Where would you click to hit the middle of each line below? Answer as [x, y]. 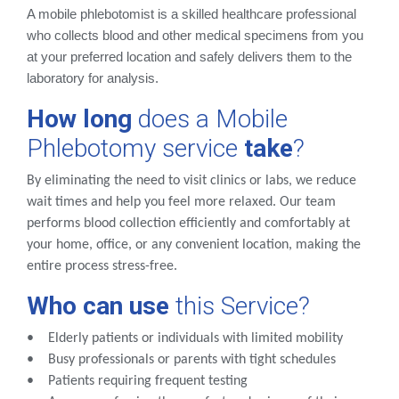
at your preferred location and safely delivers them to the [189, 57]
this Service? [240, 306]
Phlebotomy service [135, 149]
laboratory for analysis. [93, 79]
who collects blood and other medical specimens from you [195, 36]
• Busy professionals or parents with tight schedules [181, 360]
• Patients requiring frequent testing [137, 382]
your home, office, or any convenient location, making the [194, 245]
